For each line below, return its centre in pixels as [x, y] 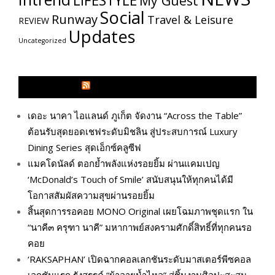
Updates [102, 37]
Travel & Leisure [190, 20]
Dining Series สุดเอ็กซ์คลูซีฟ [84, 148]
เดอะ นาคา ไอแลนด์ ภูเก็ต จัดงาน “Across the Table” [135, 116]
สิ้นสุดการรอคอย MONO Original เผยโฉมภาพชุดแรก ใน [140, 211]
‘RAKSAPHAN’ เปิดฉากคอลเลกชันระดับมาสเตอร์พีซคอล [139, 259]
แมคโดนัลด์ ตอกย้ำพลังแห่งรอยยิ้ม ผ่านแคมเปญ [124, 164]
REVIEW [34, 21]
